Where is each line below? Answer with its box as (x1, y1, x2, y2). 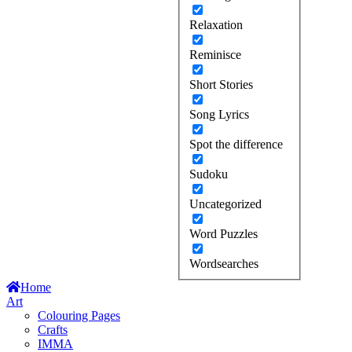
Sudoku (189, 167, 228, 181)
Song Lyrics (189, 107, 249, 121)
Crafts (38, 322, 68, 336)
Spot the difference (189, 137, 283, 151)
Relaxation (189, 17, 243, 31)
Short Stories (189, 77, 253, 91)
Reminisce (189, 47, 241, 61)
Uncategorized (189, 196, 262, 211)
